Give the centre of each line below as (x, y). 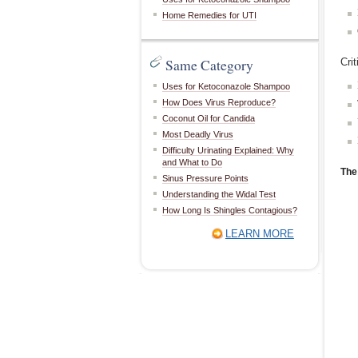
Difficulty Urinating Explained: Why (228, 150)
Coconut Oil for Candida (209, 118)
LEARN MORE (259, 234)
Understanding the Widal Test (219, 194)
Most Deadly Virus (198, 134)
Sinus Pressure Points (205, 178)
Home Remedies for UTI (209, 15)
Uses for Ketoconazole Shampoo (226, 86)
